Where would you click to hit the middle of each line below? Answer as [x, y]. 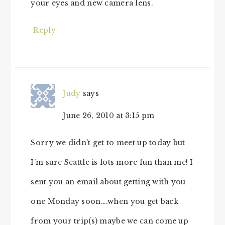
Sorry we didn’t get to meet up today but [108, 142]
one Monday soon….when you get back [104, 201]
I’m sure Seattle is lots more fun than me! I [112, 162]
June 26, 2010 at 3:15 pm [109, 115]
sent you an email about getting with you [108, 182]
